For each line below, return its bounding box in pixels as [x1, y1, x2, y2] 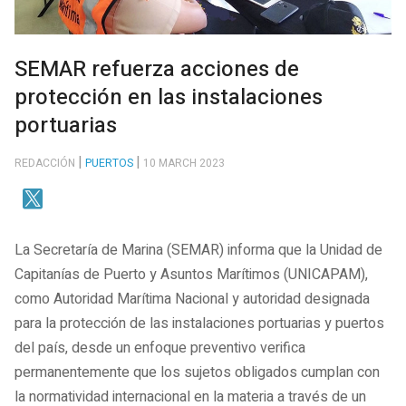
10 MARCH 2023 [143, 154, 225, 171]
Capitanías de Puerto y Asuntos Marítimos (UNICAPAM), [14, 264, 368, 286]
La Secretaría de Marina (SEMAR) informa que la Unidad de [14, 239, 382, 262]
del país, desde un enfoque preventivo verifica [14, 337, 305, 360]
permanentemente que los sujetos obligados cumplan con [14, 362, 380, 384]
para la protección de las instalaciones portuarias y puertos [14, 313, 384, 335]
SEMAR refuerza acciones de [14, 53, 299, 86]
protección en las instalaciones [14, 82, 323, 114]
